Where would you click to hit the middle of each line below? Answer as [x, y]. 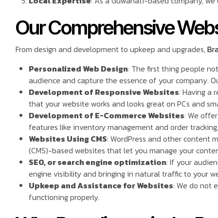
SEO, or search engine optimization [98, 162]
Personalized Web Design [79, 69]
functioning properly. [64, 197]
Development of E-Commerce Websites [107, 116]
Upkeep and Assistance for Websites [101, 186]
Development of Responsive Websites [104, 92]
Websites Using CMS [68, 139]
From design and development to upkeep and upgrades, [111, 49]
